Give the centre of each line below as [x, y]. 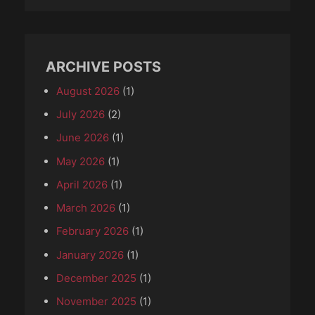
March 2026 [86, 208]
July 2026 [81, 115]
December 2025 [96, 278]
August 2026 [88, 91]
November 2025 [96, 302]
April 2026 [82, 184]
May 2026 [81, 161]
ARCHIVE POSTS [103, 66]
